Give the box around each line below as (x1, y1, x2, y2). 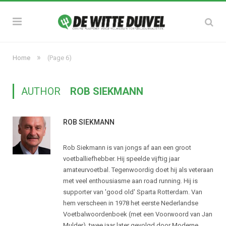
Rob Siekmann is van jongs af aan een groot (63, 144, 191, 151)
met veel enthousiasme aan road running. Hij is (63, 177, 198, 185)
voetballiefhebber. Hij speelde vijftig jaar (63, 155, 180, 162)
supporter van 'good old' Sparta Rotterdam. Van (63, 188, 202, 196)
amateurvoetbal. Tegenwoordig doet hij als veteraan (63, 166, 213, 174)
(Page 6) (47, 54, 72, 62)
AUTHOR (21, 85, 63, 97)
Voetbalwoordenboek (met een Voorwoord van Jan (63, 210, 212, 218)
